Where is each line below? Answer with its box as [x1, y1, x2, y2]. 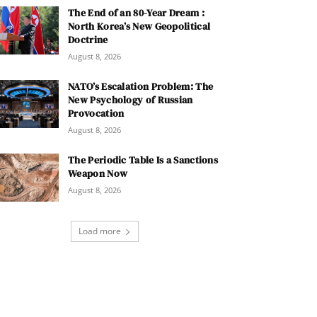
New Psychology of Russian [68, 93, 193, 108]
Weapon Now [68, 166, 128, 181]
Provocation [68, 106, 125, 121]
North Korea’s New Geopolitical [68, 19, 211, 34]
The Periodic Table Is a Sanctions [68, 153, 219, 168]
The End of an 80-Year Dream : [68, 6, 204, 21]
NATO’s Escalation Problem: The [68, 79, 214, 94]
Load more [79, 225, 121, 238]
